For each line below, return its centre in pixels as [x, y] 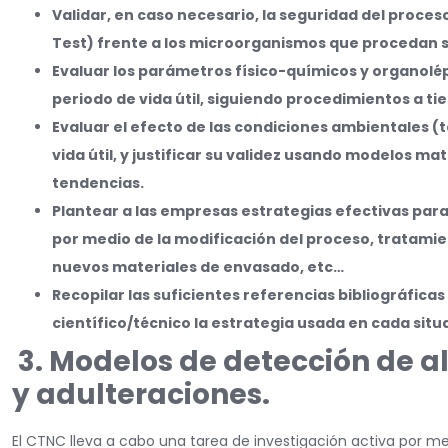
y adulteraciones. [141, 395]
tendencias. [98, 183]
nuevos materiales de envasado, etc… [198, 267]
